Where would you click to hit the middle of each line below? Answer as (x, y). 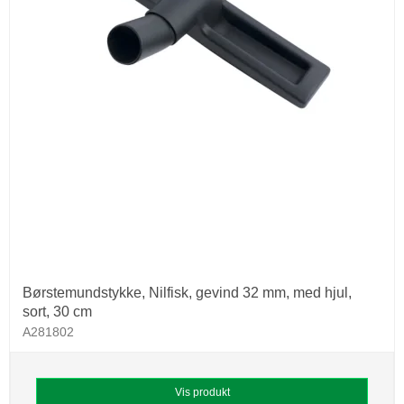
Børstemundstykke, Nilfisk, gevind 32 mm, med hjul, (187, 292)
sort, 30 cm (57, 311)
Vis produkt (202, 392)
